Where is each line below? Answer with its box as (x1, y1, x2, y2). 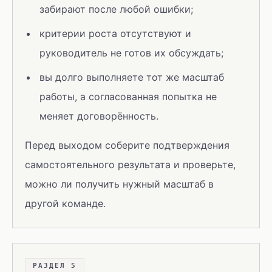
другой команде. (25, 197, 106, 209)
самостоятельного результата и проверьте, (25, 158, 236, 171)
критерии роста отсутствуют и (39, 27, 191, 39)
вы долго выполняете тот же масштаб (39, 71, 224, 83)
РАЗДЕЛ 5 (33, 262, 76, 270)
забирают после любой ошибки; (39, 3, 193, 15)
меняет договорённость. (39, 110, 158, 122)
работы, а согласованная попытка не (39, 90, 217, 103)
